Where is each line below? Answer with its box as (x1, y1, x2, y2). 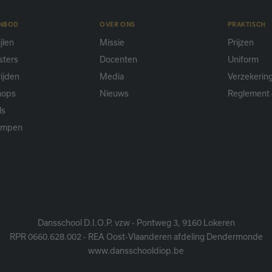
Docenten (100, 55, 138, 65)
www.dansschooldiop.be (88, 246, 184, 256)
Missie (100, 38, 125, 48)
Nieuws (100, 89, 129, 99)
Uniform (227, 55, 259, 65)
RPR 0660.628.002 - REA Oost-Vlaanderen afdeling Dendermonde (9, 232, 263, 242)
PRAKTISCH (227, 19, 266, 29)
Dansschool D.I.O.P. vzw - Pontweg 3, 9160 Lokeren (37, 218, 235, 228)
